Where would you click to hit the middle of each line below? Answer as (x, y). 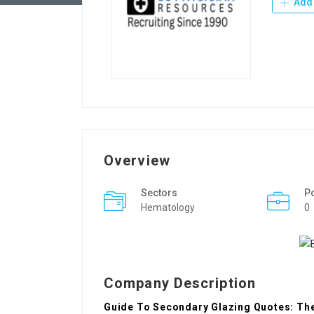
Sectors (159, 193)
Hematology (168, 207)
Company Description (180, 284)
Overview (137, 161)
